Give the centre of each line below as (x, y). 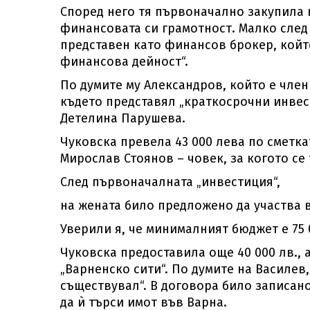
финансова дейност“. (124, 62)
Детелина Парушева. (123, 118)
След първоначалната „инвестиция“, (170, 182)
